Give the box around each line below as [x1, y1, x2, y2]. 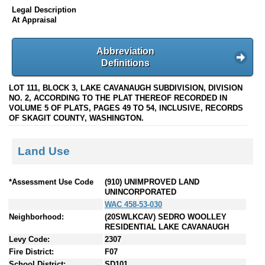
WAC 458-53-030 [105, 200, 162, 209]
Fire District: [9, 247, 54, 257]
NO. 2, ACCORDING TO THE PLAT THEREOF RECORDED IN [9, 93, 227, 102]
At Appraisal [12, 15, 57, 25]
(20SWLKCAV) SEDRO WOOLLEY [105, 212, 227, 222]
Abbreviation [96, 46, 154, 56]
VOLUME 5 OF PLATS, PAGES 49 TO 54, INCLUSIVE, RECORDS [9, 103, 243, 112]
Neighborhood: [9, 212, 64, 222]
